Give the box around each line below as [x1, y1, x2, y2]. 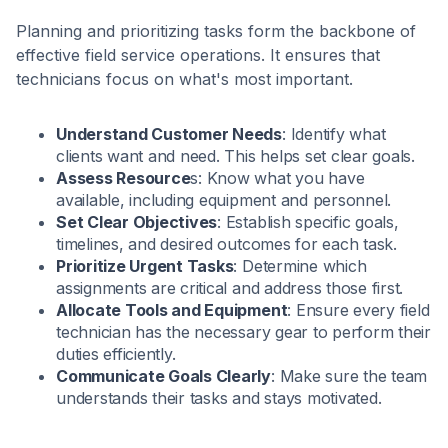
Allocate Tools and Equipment [56, 299, 288, 320]
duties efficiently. [56, 343, 176, 364]
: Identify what [282, 123, 386, 144]
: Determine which [233, 255, 367, 276]
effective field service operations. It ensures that [16, 44, 380, 65]
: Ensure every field [287, 299, 430, 320]
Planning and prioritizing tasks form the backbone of [16, 20, 416, 41]
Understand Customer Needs [56, 123, 282, 144]
